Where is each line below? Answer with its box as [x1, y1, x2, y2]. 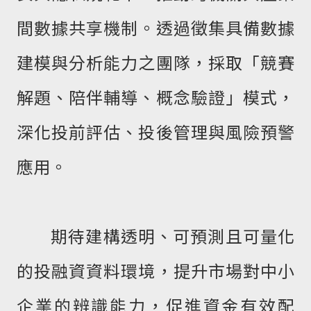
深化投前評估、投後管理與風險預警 [17, 119, 294, 144]
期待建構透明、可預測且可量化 [17, 224, 294, 249]
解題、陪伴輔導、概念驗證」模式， [17, 85, 294, 110]
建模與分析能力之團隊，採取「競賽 [17, 50, 294, 75]
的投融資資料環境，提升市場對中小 [17, 258, 294, 283]
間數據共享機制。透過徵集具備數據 [17, 15, 294, 40]
